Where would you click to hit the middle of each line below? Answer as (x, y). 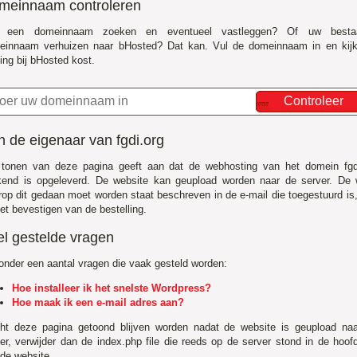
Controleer (314, 100)
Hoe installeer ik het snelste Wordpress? (112, 288)
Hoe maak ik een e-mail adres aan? (98, 302)
